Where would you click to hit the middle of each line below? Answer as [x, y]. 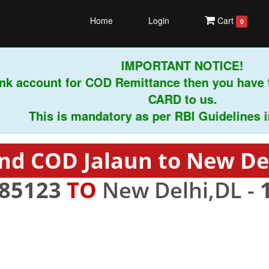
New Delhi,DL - [178, 190]
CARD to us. [161, 99]
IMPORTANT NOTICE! [161, 65]
